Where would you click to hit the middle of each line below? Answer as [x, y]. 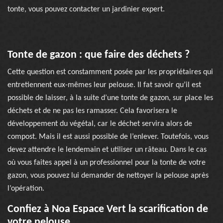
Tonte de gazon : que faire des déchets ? [99, 55]
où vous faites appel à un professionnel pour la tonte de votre [107, 163]
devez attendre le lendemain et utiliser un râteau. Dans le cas [107, 150]
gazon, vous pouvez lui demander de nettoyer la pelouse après [108, 176]
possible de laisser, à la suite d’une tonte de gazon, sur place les [110, 98]
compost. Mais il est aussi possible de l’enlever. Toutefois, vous [108, 137]
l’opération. [26, 189]
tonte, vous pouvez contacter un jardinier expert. [86, 9]
